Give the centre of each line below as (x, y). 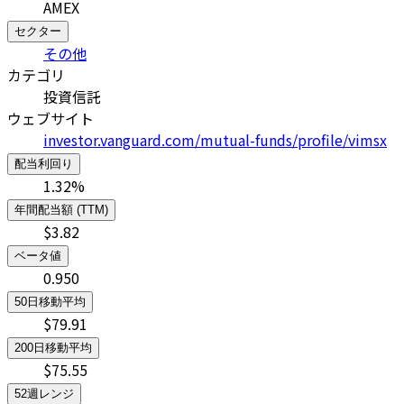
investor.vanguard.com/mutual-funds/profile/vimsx (215, 140)
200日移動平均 (53, 348)
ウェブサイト (50, 119)
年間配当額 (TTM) (61, 210)
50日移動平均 (50, 302)
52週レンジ (44, 394)
